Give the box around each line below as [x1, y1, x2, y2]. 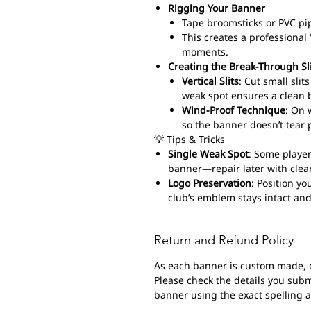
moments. [182, 44, 228, 58]
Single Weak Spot [168, 146, 249, 160]
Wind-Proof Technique [182, 103, 285, 117]
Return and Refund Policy [154, 232, 294, 248]
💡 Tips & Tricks [154, 132, 225, 146]
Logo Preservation [168, 176, 251, 190]
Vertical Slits [182, 74, 239, 87]
